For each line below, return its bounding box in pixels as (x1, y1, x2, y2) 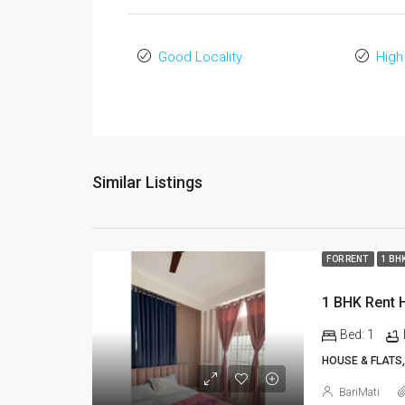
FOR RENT (325, 254, 370, 265)
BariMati (338, 385, 380, 399)
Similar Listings (92, 173, 202, 193)
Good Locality (158, 49, 242, 66)
